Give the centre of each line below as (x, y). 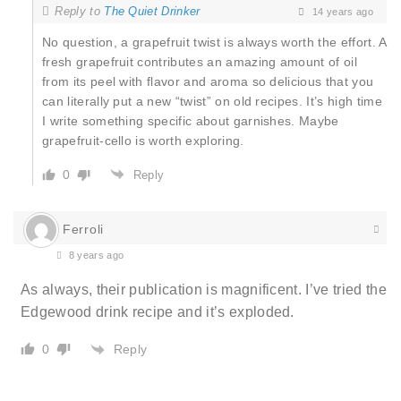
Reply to (80, 11)
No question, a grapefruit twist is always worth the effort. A (214, 43)
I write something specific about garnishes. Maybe (191, 121)
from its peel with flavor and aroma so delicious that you (208, 82)
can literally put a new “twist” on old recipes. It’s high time (212, 102)
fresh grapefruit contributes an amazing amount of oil (200, 62)
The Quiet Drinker (152, 11)
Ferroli (83, 230)
